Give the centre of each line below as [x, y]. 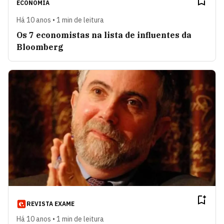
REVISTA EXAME [50, 204]
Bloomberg [40, 47]
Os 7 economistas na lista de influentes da [104, 35]
